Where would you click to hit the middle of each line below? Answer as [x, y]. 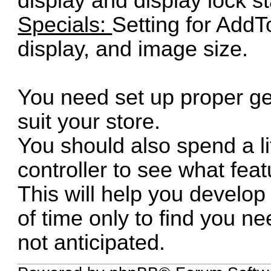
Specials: [65, 25]
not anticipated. [92, 243]
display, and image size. [133, 49]
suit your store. [89, 122]
